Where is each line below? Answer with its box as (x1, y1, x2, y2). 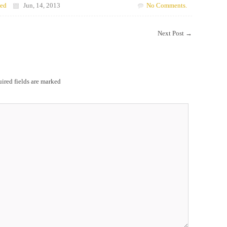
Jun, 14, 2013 (19, 2, 60, 9)
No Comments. (146, 2, 187, 9)
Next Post (158, 29, 185, 37)
